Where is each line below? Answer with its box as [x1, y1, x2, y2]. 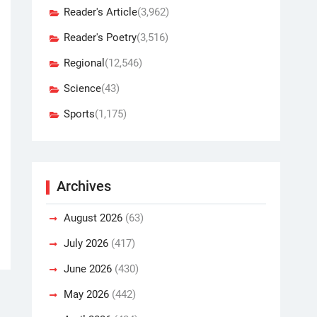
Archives [57, 178, 111, 195]
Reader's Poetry [64, 31, 137, 45]
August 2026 [64, 212, 122, 225]
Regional [64, 57, 105, 70]
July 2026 [64, 237, 108, 250]
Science [64, 82, 101, 96]
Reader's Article [64, 6, 137, 19]
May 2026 [64, 288, 109, 301]
